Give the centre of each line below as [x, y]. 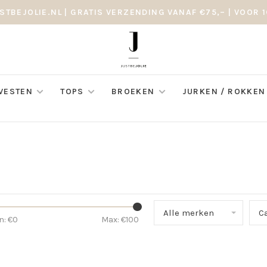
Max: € [114, 220]
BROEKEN [133, 91]
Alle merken [189, 213]
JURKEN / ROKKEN [224, 91]
